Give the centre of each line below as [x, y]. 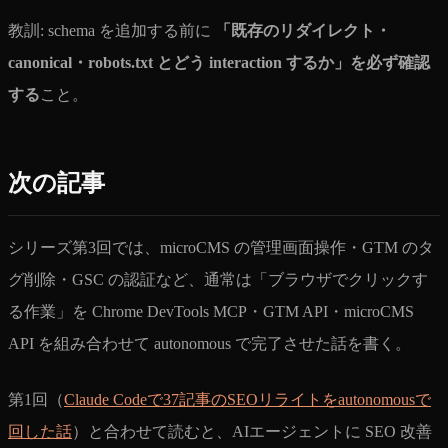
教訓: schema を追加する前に [111, 30]
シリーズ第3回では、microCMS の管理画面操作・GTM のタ [221, 247]
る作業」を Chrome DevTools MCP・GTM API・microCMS [211, 311]
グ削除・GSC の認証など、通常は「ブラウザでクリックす [218, 279]
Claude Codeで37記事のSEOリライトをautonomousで [247, 399]
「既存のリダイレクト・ [303, 30]
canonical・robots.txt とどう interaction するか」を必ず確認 [219, 62]
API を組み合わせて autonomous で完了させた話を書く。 [209, 343]
